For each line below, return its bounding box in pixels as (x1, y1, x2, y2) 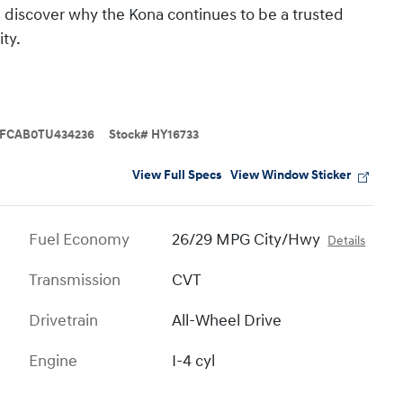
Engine (29, 350, 77, 372)
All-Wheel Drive (172, 309, 282, 331)
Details (327, 233, 366, 248)
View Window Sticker (230, 168, 351, 184)
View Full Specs (132, 168, 221, 184)
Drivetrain (29, 309, 98, 331)
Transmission (29, 269, 121, 291)
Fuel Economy (29, 228, 130, 250)
